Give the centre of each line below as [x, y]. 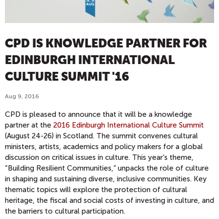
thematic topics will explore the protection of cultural [96, 189]
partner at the [29, 125]
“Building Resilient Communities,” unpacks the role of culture [107, 168]
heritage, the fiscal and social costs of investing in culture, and [109, 200]
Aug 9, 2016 [22, 96]
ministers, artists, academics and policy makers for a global [104, 146]
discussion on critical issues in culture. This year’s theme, [99, 157]
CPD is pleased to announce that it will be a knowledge [99, 114]
